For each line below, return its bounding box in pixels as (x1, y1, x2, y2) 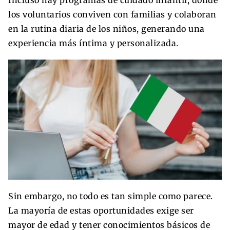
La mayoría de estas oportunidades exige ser (8, 205, 194, 216)
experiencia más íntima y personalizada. (8, 37, 179, 48)
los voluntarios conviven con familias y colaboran (8, 9, 217, 20)
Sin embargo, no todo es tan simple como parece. (8, 190, 213, 201)
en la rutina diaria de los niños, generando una (8, 23, 205, 34)
